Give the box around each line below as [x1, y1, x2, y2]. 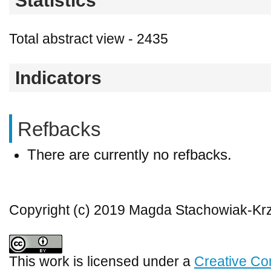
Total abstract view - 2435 [9, 31, 168, 47]
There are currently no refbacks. [27, 146, 232, 163]
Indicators [15, 68, 102, 88]
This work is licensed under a [9, 253, 194, 269]
